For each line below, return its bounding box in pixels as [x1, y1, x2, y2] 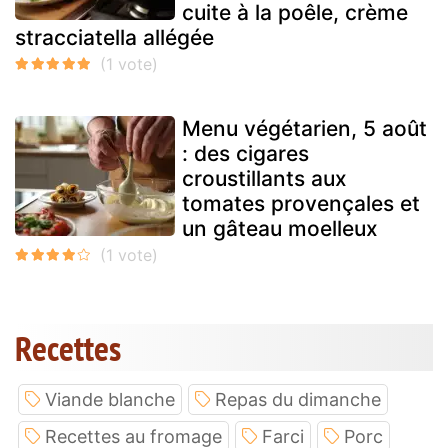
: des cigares [182, 141, 309, 167]
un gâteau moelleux [182, 216, 378, 242]
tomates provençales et [182, 191, 420, 217]
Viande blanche [45, 389, 175, 411]
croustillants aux [182, 166, 347, 192]
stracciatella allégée [15, 25, 214, 51]
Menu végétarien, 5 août [182, 116, 427, 142]
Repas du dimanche [215, 389, 381, 411]
